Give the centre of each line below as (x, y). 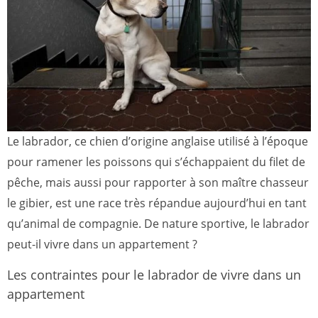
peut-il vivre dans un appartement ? (102, 244)
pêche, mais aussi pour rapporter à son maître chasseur (158, 182)
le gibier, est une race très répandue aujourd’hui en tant (157, 203)
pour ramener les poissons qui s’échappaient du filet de (156, 161)
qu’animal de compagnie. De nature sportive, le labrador (158, 223)
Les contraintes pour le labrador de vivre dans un (154, 274)
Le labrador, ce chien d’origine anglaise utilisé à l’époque (158, 141)
